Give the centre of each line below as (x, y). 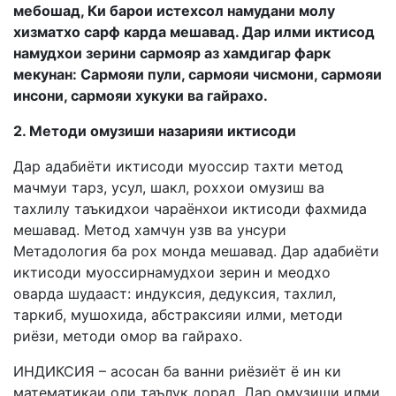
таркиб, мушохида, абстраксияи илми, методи (178, 315)
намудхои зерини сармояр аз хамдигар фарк (172, 53)
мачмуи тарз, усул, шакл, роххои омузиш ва (169, 187)
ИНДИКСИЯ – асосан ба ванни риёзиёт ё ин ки (177, 371)
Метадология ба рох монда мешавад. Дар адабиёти (196, 251)
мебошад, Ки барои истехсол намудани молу (174, 11)
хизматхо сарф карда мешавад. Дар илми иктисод (194, 32)
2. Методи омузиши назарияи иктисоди (155, 131)
